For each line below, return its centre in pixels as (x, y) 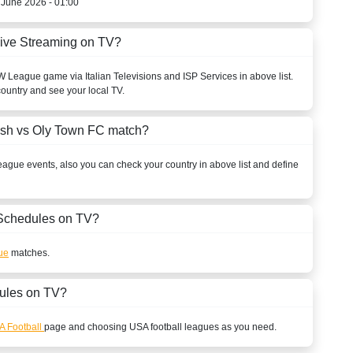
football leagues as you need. (212, 327)
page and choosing (87, 327)
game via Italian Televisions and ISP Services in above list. (167, 76)
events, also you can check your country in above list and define (162, 164)
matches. (29, 253)
